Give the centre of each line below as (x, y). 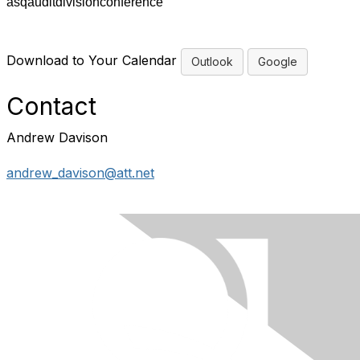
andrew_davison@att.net (80, 172)
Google (278, 61)
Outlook (212, 61)
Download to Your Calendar (94, 61)
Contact (51, 106)
